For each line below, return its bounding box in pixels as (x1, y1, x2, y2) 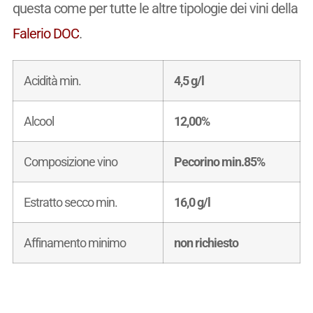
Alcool (23, 113, 54, 129)
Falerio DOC (12, 24, 79, 42)
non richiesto (173, 235, 238, 250)
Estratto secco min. (23, 194, 117, 210)
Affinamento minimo (23, 235, 126, 250)
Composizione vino (23, 154, 117, 169)
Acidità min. (23, 73, 81, 88)
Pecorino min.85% (173, 154, 265, 169)
